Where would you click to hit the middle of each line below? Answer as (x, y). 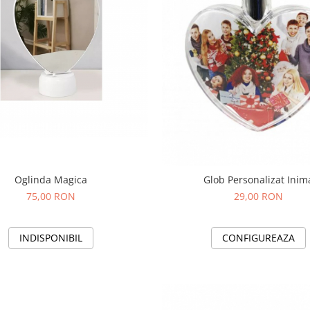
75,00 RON (51, 197)
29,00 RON (259, 197)
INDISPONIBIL (51, 238)
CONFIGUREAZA (259, 238)
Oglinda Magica (51, 180)
